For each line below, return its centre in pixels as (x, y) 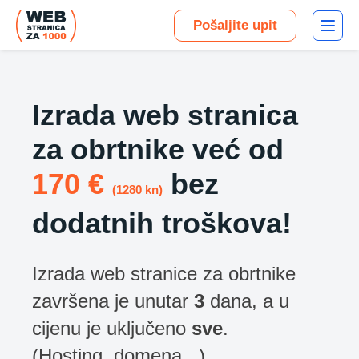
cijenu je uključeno (112, 328)
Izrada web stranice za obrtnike (164, 274)
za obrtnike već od (158, 150)
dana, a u (247, 301)
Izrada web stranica (165, 115)
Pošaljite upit (235, 25)
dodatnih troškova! (162, 224)
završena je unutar (113, 301)
